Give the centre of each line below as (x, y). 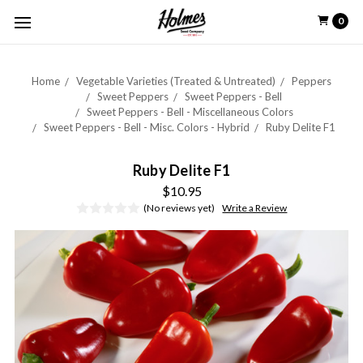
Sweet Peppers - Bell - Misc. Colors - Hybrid (147, 127)
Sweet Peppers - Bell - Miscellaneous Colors (190, 112)
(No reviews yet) (179, 208)
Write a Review (255, 208)
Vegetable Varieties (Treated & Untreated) (176, 81)
